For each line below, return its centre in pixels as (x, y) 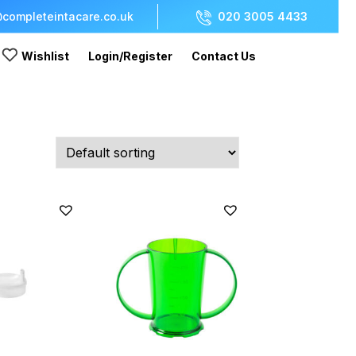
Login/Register (130, 56)
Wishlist (45, 56)
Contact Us (224, 56)
